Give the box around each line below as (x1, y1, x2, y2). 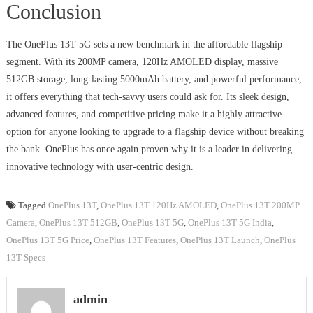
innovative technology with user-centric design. (6, 161, 194, 173)
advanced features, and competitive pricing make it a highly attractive (6, 109, 282, 120)
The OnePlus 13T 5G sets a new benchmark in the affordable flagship (6, 39, 282, 50)
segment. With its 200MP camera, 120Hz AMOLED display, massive (6, 57, 278, 68)
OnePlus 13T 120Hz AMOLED (100, 200, 217, 211)
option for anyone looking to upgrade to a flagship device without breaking (6, 126, 304, 138)
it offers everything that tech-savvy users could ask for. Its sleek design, (6, 92, 289, 103)
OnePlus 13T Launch (180, 235, 260, 246)
